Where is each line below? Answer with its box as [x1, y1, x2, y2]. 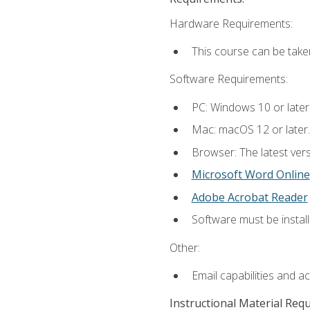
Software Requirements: [169, 71, 288, 87]
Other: [169, 239, 200, 255]
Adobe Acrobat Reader [191, 189, 308, 205]
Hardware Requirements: [169, 15, 293, 31]
